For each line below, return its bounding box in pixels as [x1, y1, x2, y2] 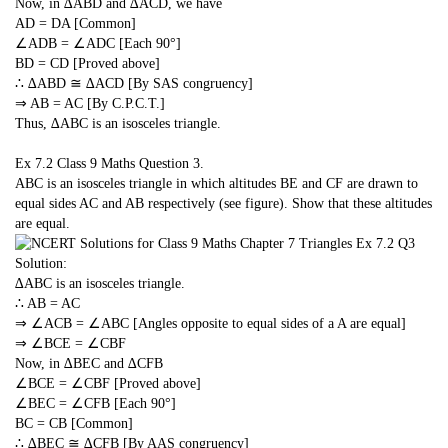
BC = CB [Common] [15, 416, 133, 432]
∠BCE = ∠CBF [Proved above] [15, 376, 201, 392]
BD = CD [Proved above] [15, 56, 160, 71]
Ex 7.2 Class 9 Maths [15, 155, 135, 171]
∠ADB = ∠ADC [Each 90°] [15, 36, 181, 51]
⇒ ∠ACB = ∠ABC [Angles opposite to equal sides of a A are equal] [15, 316, 406, 332]
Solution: [15, 256, 67, 272]
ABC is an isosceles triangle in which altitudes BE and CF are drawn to [15, 175, 418, 191]
